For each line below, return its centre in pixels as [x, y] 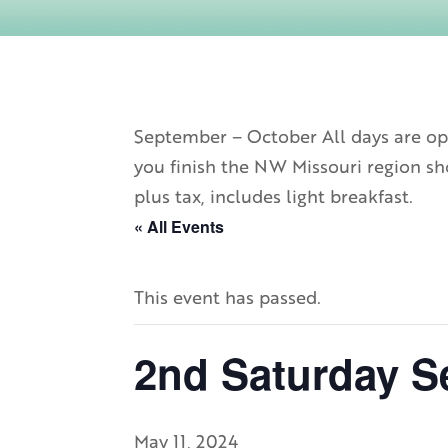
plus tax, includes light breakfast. [274, 196]
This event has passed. [228, 297]
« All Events [179, 227]
